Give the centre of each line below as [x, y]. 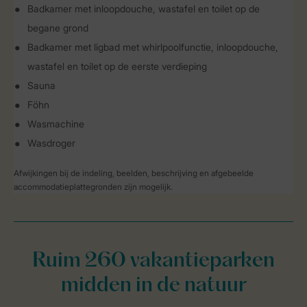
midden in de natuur [153, 286]
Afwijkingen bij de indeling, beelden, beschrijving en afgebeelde [134, 173]
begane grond [58, 28]
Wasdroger [51, 143]
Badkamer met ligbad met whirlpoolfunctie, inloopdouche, [153, 47]
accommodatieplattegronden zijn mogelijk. [93, 187]
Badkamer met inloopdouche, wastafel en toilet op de [144, 9]
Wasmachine [56, 124]
